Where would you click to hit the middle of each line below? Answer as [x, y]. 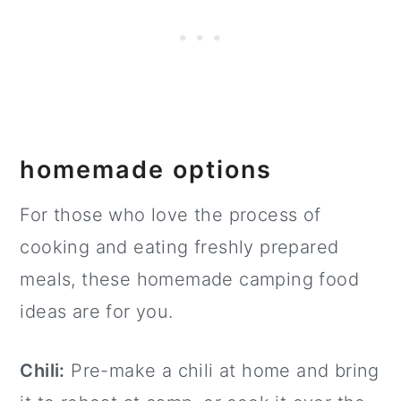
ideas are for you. [97, 312]
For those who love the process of [171, 215]
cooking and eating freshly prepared [179, 247]
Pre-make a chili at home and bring [222, 371]
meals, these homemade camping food [189, 280]
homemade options [146, 170]
